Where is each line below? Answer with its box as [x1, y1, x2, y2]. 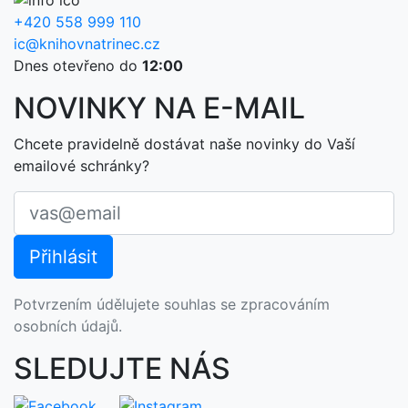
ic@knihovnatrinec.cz [14, 35, 160, 54]
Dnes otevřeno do [14, 56, 142, 76]
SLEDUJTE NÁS [14, 351, 230, 387]
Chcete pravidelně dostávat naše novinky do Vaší [14, 135, 355, 154]
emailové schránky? [14, 157, 149, 176]
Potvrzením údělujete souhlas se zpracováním [14, 295, 330, 314]
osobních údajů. [14, 317, 122, 336]
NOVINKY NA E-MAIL [14, 90, 305, 127]
